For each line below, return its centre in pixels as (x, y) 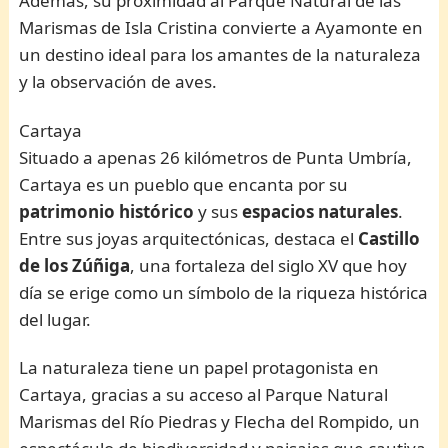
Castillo (389, 238)
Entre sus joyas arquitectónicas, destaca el (189, 238)
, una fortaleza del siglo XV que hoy (269, 265)
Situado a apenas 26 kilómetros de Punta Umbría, (216, 157)
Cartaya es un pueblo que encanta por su (184, 184)
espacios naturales (320, 211)
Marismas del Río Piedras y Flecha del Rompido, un (220, 422)
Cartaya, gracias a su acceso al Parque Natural (204, 395)
